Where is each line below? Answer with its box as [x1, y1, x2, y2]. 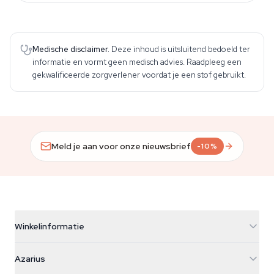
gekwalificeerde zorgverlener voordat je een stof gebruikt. [32, 70, 246, 80]
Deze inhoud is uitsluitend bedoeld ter [111, 44, 250, 54]
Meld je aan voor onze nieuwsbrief [51, 140, 191, 152]
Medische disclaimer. [32, 44, 109, 54]
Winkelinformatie [15, 221, 84, 232]
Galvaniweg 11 [15, 258, 68, 269]
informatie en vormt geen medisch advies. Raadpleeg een [32, 57, 242, 67]
